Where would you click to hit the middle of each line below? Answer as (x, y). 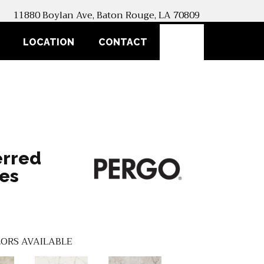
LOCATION (49, 42)
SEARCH (212, 41)
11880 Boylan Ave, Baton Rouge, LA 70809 (107, 15)
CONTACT (123, 42)
